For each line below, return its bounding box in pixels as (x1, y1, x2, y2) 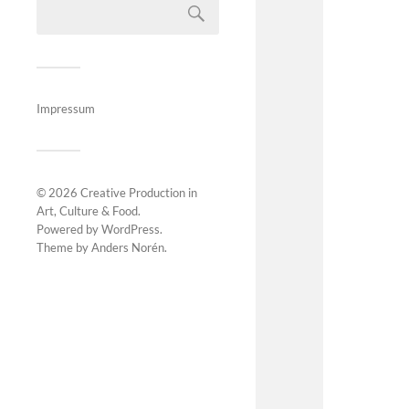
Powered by (37, 222, 101, 236)
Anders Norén (91, 240, 164, 255)
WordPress (101, 222, 160, 236)
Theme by (37, 240, 91, 255)
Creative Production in (80, 185, 197, 200)
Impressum (37, 101, 95, 116)
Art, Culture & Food (37, 204, 138, 218)
